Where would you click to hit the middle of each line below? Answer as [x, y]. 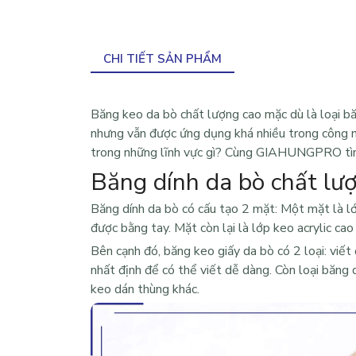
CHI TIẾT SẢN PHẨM [163, 59]
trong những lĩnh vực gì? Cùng [173, 153]
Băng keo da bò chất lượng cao [178, 115]
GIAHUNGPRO [300, 153]
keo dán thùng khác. [145, 290]
